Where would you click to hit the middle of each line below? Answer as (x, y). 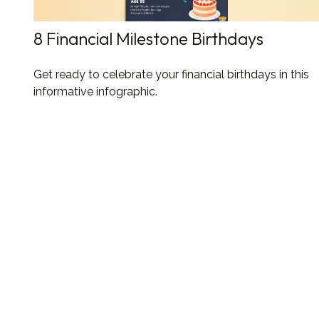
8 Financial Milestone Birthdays (148, 38)
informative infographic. (95, 91)
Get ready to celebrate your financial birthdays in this (171, 74)
